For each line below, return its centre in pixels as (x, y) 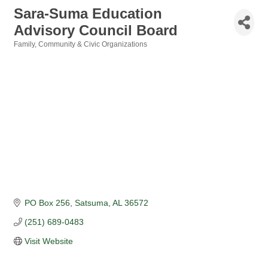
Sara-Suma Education (88, 13)
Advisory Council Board (96, 30)
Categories (32, 52)
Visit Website (48, 241)
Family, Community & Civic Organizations (80, 44)
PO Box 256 (47, 203)
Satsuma (91, 203)
